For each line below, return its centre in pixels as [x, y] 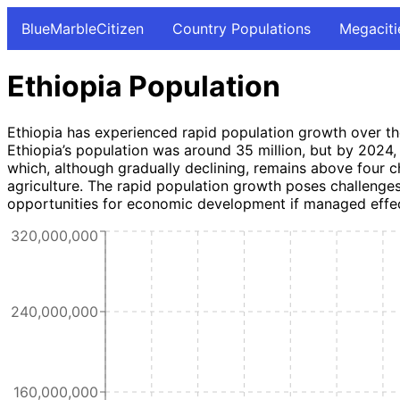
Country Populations [242, 29]
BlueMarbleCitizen [83, 29]
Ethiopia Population [144, 87]
